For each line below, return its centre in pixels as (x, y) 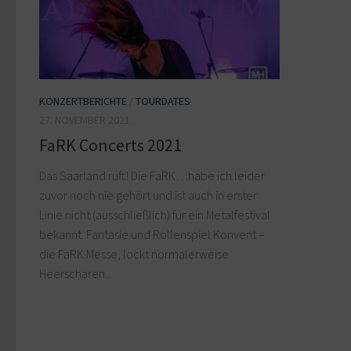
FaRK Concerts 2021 (110, 145)
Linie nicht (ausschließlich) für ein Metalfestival (155, 215)
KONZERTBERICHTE (83, 101)
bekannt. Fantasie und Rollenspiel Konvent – (152, 235)
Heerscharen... (76, 274)
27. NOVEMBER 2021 (85, 120)
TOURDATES (163, 101)
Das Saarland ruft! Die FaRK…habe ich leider (152, 176)
